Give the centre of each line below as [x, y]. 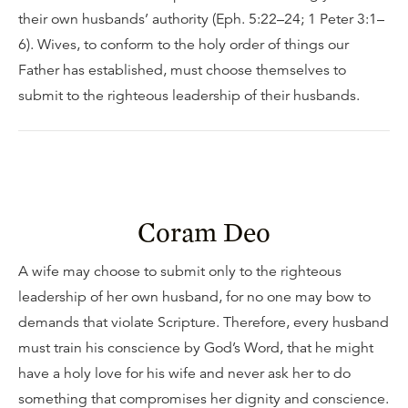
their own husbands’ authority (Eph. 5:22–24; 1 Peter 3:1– [201, 19]
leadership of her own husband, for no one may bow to [194, 297]
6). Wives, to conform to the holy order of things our [184, 45]
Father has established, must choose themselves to [182, 70]
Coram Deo [204, 231]
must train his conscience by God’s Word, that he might [196, 348]
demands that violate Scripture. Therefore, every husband [204, 322]
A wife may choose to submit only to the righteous [180, 271]
